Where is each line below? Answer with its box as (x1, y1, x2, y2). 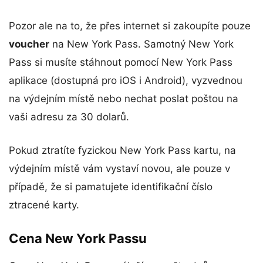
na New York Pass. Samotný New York (49, 38, 234, 50)
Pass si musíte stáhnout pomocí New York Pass (9, 56, 232, 68)
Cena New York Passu (9, 230, 147, 246)
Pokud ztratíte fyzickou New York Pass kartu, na (9, 144, 236, 156)
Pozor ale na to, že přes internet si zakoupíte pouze (9, 19, 251, 32)
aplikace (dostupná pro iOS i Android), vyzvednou (9, 74, 242, 86)
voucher (9, 38, 49, 50)
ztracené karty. (9, 198, 79, 211)
